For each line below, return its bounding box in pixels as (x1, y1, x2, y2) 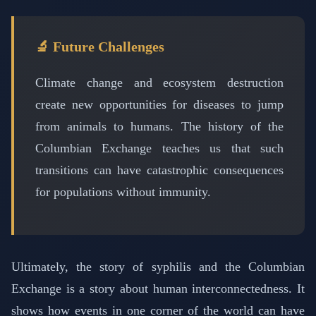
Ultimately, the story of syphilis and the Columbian (11, 259, 305, 274)
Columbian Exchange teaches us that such (35, 140, 284, 155)
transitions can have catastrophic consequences (35, 162, 284, 177)
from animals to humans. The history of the (35, 119, 284, 133)
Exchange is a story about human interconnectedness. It (11, 281, 305, 296)
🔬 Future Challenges (35, 39, 164, 55)
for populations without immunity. (35, 184, 211, 199)
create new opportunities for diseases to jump (35, 97, 284, 111)
